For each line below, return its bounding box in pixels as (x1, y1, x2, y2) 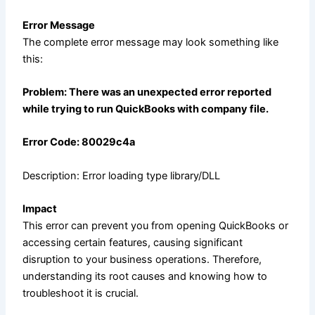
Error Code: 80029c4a (22, 136, 136, 149)
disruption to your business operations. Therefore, (22, 252, 262, 266)
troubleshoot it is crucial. (22, 286, 139, 300)
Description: (22, 169, 80, 182)
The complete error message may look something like (22, 35, 279, 49)
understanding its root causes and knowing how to (22, 269, 268, 283)
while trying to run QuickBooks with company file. (22, 102, 269, 115)
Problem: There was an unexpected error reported (22, 85, 272, 98)
